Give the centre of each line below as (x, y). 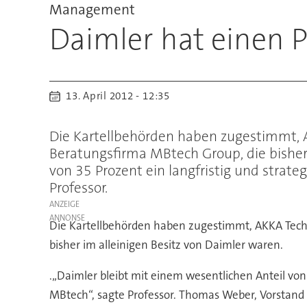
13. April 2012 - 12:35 (121, 96)
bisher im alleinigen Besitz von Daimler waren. (166, 245)
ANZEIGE (64, 205)
